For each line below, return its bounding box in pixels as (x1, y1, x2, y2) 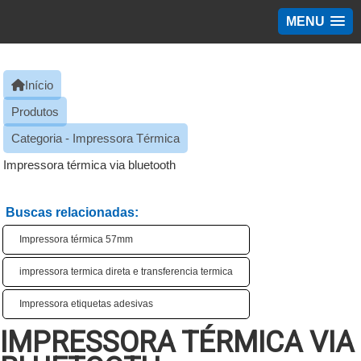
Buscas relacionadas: (6, 205, 139, 219)
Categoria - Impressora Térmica (11, 131, 180, 145)
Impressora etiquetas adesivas (19, 298, 153, 309)
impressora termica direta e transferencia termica (19, 266, 233, 277)
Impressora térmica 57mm (19, 234, 133, 245)
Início (25, 78, 53, 92)
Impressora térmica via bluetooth (3, 158, 176, 172)
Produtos (11, 105, 59, 118)
